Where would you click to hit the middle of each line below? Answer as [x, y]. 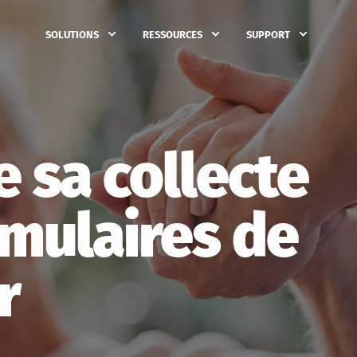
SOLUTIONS [72, 34]
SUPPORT [268, 34]
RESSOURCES [173, 34]
